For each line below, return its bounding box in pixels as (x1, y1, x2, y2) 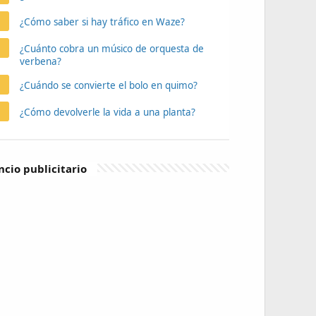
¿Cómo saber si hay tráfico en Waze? (19, 16, 185, 28)
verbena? (19, 55, 61, 68)
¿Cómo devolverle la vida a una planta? (19, 106, 195, 119)
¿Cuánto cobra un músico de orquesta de (19, 42, 204, 55)
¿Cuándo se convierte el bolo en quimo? (19, 79, 197, 92)
